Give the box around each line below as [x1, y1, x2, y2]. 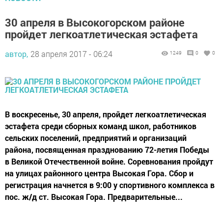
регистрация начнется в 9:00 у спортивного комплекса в [5, 180, 215, 190]
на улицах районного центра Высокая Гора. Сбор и [5, 168, 193, 178]
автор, [5, 49, 28, 59]
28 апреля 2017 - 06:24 [30, 49, 112, 59]
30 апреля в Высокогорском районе [5, 15, 185, 29]
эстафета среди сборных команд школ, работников [5, 121, 196, 131]
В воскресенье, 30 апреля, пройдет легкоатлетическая [5, 109, 206, 119]
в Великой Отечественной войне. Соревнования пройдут [5, 156, 213, 166]
